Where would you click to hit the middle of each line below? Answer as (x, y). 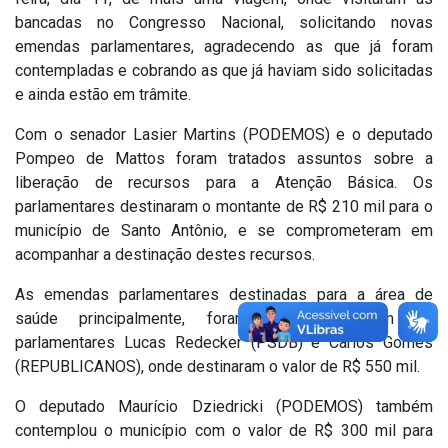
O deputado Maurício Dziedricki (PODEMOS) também (224, 406)
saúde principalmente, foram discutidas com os (224, 318)
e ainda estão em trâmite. (103, 94)
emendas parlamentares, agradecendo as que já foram (224, 46)
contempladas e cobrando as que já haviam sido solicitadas (224, 70)
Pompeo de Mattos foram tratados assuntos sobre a (224, 158)
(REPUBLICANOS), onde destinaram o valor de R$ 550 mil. (217, 366)
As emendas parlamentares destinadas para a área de (224, 294)
